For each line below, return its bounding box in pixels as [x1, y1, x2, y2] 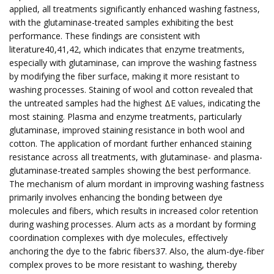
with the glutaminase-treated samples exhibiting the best [9, 17, 234, 28]
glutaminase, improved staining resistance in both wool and [9, 124, 245, 136]
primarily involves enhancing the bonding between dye [9, 191, 223, 203]
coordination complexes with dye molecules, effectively [9, 232, 228, 243]
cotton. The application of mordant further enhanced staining [9, 138, 251, 149]
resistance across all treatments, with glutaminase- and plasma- [9, 151, 262, 163]
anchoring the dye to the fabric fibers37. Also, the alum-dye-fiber [9, 245, 264, 257]
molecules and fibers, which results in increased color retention [9, 205, 258, 217]
